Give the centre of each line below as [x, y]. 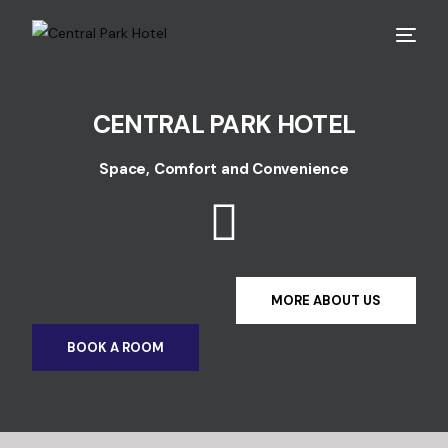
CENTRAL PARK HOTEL [224, 124]
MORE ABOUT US [325, 300]
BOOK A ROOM [116, 347]
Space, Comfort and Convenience [224, 169]
